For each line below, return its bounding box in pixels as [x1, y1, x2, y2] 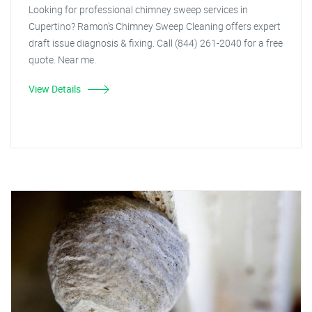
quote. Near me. [29, 53, 96, 66]
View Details [29, 82, 81, 95]
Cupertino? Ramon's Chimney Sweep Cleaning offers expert [29, 19, 281, 33]
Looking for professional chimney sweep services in [29, 3, 248, 16]
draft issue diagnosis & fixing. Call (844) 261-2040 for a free [29, 36, 283, 49]
